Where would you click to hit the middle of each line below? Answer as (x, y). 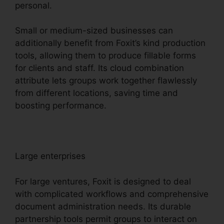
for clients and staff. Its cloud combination (99, 68)
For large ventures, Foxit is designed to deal (103, 181)
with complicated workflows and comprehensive (112, 194)
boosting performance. (61, 106)
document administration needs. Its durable (103, 206)
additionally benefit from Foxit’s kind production (110, 43)
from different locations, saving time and (96, 93)
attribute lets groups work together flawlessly (106, 81)
